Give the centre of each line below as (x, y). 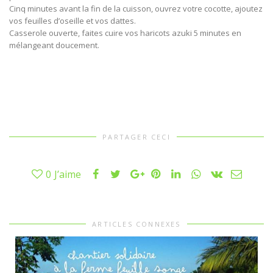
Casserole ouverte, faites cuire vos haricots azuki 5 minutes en (125, 33)
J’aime (67, 174)
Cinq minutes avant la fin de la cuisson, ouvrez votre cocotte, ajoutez (136, 8)
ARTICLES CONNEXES (136, 224)
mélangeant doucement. (54, 45)
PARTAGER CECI (136, 136)
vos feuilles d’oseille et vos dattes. (73, 20)
